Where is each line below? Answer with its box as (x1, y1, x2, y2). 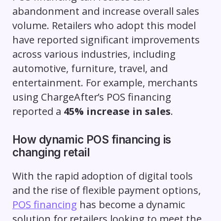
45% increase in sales (63, 105, 171, 118)
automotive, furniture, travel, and (12, 62, 168, 75)
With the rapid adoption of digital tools (12, 169, 193, 183)
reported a (12, 105, 64, 118)
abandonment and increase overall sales (12, 4, 199, 18)
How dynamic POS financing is (12, 133, 171, 147)
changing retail (12, 146, 90, 159)
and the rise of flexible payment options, (12, 184, 201, 197)
